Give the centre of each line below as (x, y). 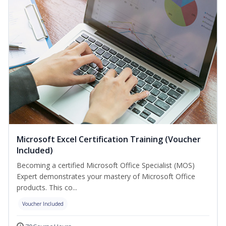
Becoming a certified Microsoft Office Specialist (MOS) (106, 165)
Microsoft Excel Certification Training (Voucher (109, 139)
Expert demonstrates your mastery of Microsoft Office (106, 177)
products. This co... (47, 188)
